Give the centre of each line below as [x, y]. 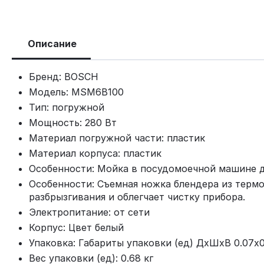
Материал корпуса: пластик [95, 153]
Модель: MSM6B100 [76, 92]
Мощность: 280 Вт [73, 123]
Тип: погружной [67, 107]
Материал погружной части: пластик [117, 138]
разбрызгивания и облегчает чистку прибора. [137, 197]
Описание [52, 44]
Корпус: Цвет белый [76, 227]
